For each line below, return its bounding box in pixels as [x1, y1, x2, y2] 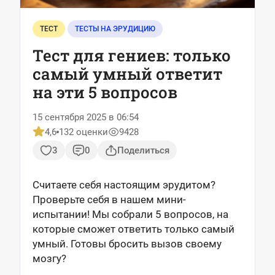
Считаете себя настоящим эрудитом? [33, 179, 215, 191]
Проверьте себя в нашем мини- [33, 193, 186, 206]
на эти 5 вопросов [33, 82, 177, 103]
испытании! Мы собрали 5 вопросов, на [33, 208, 228, 220]
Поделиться [117, 145, 169, 156]
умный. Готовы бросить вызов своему [33, 238, 222, 250]
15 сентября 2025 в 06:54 [33, 112, 139, 123]
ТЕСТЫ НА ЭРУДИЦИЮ [75, 25, 155, 33]
